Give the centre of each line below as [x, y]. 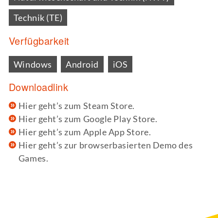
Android [82, 64]
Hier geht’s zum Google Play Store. [88, 119]
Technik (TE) [38, 18]
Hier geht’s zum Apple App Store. [85, 132]
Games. [33, 158]
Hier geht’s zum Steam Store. [77, 106]
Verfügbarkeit [39, 40]
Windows [33, 64]
